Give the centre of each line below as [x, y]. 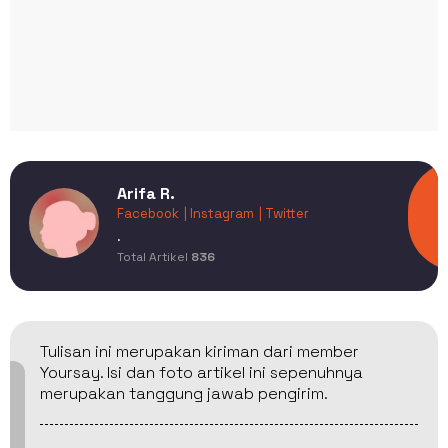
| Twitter [284, 214]
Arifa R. [146, 194]
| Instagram [219, 214]
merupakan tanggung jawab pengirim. [184, 393]
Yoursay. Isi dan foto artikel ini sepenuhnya [201, 372]
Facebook [148, 214]
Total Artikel [154, 257]
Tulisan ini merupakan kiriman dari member [199, 351]
